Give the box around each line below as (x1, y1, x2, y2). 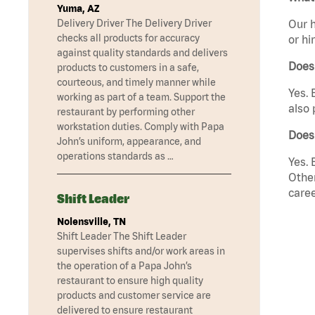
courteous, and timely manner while (57, 77, 216, 89)
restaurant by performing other (57, 106, 195, 118)
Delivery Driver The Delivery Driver (57, 18, 212, 30)
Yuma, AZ (57, 3, 99, 15)
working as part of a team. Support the (57, 91, 226, 103)
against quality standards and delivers (57, 47, 228, 59)
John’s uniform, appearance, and (57, 136, 201, 148)
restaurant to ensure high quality (57, 275, 203, 287)
